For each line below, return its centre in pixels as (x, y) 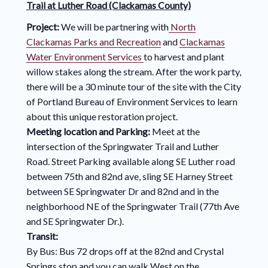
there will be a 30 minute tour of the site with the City (133, 87)
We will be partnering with (115, 27)
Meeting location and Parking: (89, 132)
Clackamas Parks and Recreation (93, 42)
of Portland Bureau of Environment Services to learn (132, 102)
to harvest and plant (185, 57)
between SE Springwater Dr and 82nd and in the (122, 191)
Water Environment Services (85, 57)
